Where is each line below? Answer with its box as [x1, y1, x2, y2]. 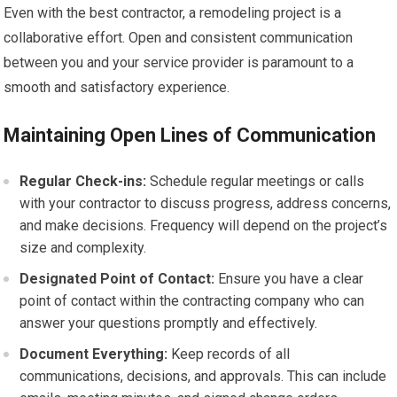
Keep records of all [167, 346, 291, 362]
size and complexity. [19, 239, 147, 256]
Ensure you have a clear [214, 270, 364, 287]
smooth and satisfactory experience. [4, 79, 230, 96]
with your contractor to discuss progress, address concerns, [19, 195, 392, 212]
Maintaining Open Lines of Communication [4, 124, 377, 146]
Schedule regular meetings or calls [146, 173, 365, 190]
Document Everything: [19, 346, 168, 362]
